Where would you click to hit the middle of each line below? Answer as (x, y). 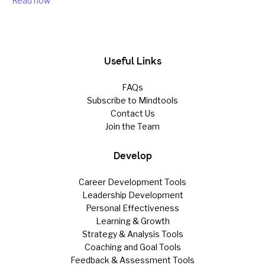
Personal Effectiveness (132, 208)
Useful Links (132, 61)
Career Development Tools (132, 182)
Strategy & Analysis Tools (132, 234)
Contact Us (132, 114)
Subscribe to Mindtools (132, 101)
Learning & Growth (132, 221)
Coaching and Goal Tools (132, 247)
